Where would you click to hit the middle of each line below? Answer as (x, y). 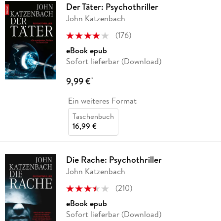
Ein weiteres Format (102, 100)
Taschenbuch (93, 116)
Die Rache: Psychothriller (114, 159)
